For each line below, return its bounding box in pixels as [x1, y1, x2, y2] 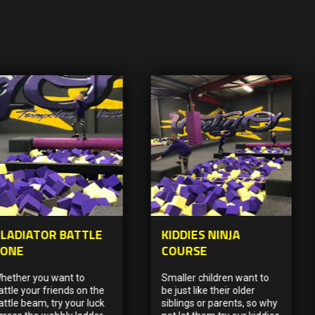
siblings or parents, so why [161, 297, 278, 309]
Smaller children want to [161, 271, 269, 283]
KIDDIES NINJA [161, 224, 240, 244]
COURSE [161, 240, 207, 260]
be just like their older [161, 284, 255, 296]
